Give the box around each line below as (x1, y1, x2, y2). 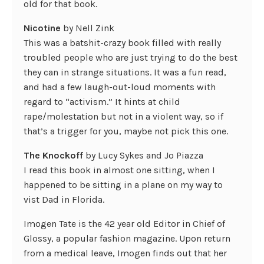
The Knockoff (24, 150, 83, 161)
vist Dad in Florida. (24, 194, 104, 205)
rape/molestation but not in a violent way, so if (24, 111, 223, 122)
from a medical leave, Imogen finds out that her (24, 247, 227, 259)
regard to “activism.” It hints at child (24, 96, 180, 107)
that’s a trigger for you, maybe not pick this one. (24, 126, 228, 137)
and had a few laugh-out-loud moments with (24, 81, 216, 93)
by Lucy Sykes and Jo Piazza (83, 150, 203, 161)
